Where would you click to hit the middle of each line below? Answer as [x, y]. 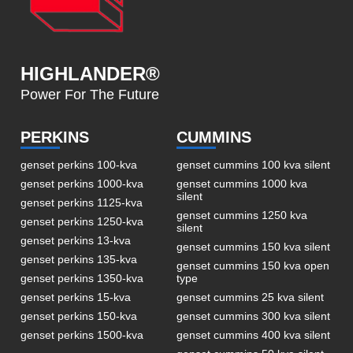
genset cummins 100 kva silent [253, 165]
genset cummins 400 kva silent [253, 335]
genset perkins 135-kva [79, 259]
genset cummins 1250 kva [242, 215]
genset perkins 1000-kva [82, 184]
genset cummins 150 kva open [253, 266]
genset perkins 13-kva [76, 240]
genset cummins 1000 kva [242, 184]
